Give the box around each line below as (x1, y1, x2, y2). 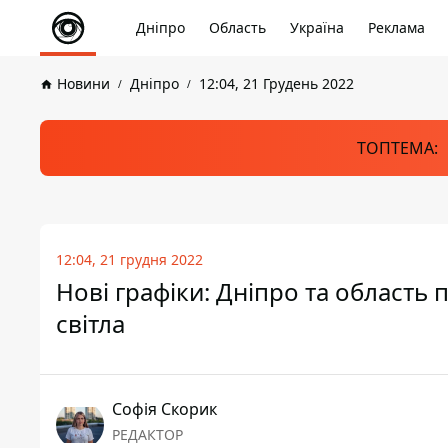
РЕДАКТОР (112, 425, 183, 444)
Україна (290, 18, 344, 37)
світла (56, 307, 125, 340)
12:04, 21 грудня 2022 (56, 250, 203, 269)
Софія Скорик (112, 398, 217, 420)
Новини (57, 74, 110, 93)
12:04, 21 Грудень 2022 (199, 74, 354, 93)
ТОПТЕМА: (356, 137, 438, 159)
